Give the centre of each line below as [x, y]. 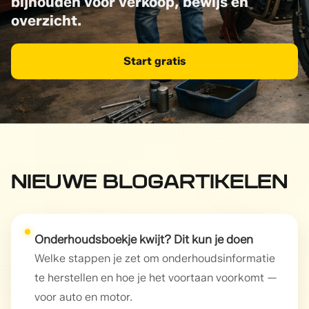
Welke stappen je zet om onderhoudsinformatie [155, 258]
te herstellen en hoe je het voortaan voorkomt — [156, 277]
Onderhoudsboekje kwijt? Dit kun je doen [144, 239]
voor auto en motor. [83, 297]
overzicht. [46, 20]
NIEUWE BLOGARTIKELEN [150, 183]
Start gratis [154, 61]
